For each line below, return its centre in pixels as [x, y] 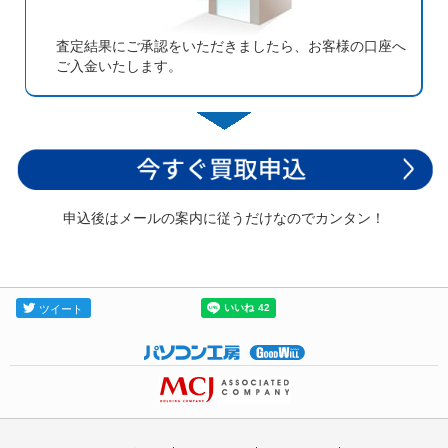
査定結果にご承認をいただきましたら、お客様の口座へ [231, 45]
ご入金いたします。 [119, 65]
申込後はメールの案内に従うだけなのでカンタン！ [224, 217]
